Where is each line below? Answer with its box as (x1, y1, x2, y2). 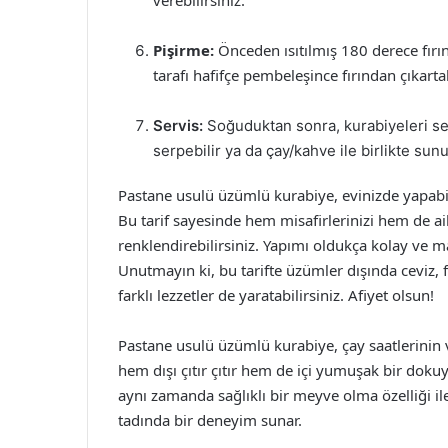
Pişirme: (153, 40, 214, 60)
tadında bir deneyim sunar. (118, 410, 302, 430)
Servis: (153, 116, 203, 135)
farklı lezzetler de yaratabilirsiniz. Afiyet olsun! (118, 285, 434, 305)
